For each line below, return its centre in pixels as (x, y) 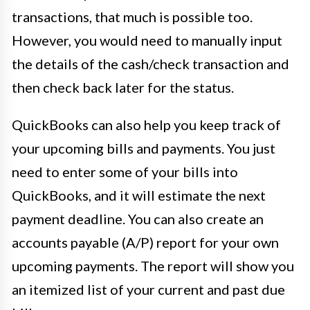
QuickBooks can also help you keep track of (146, 124)
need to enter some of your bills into (125, 171)
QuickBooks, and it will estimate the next (139, 195)
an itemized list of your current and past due (148, 289)
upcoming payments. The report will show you (153, 265)
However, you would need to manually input (147, 40)
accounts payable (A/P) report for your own (145, 242)
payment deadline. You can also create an (138, 218)
